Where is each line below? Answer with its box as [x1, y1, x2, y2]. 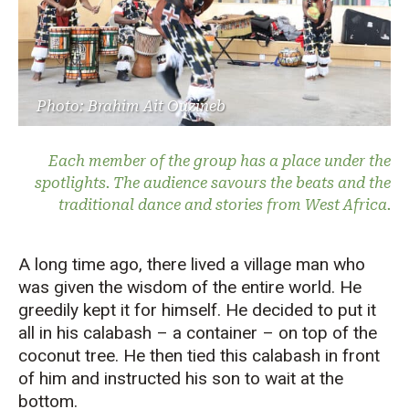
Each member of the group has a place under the [48, 152, 391, 170]
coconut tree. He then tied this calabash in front [18, 344, 380, 366]
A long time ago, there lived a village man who [18, 253, 365, 275]
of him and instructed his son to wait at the [18, 367, 343, 389]
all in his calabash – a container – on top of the [18, 321, 377, 343]
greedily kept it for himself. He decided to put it [18, 299, 376, 320]
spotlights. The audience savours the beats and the [35, 173, 391, 192]
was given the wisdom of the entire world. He [18, 276, 362, 298]
